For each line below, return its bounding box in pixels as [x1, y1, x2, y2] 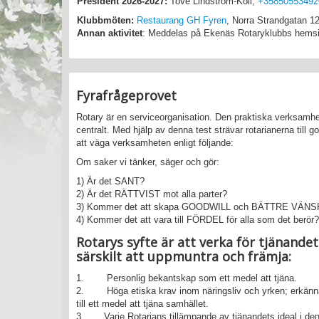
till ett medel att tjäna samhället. [76, 298, 209, 310]
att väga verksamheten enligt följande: [76, 137, 234, 149]
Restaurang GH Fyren [137, 14, 226, 26]
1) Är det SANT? [76, 176, 145, 187]
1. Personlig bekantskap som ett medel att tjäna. [76, 273, 297, 284]
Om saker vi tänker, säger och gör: [76, 157, 219, 168]
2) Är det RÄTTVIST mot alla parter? [76, 189, 227, 200]
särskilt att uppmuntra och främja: [76, 248, 291, 266]
